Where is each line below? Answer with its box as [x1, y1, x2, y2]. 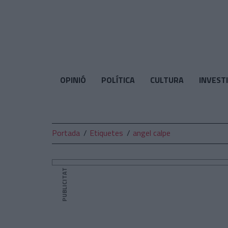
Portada [52, 127, 80, 139]
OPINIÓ [60, 74, 86, 86]
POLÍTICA [101, 74, 135, 86]
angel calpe [133, 127, 170, 139]
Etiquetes [90, 127, 123, 139]
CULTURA [150, 74, 184, 86]
